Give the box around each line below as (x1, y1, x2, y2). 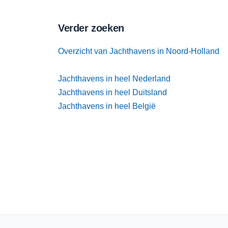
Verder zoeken (58, 22, 124, 34)
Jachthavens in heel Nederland (58, 74, 170, 83)
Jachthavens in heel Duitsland (58, 88, 167, 97)
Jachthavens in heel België (58, 102, 156, 110)
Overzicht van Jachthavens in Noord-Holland (58, 47, 219, 55)
